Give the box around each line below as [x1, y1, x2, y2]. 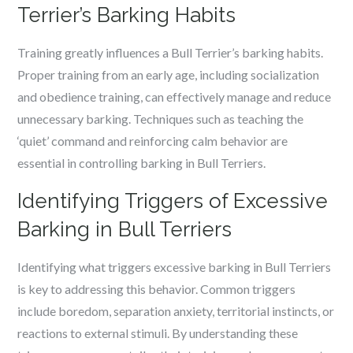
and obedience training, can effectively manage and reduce [17, 89, 332, 104]
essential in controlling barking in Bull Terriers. [17, 155, 266, 170]
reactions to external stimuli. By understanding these [17, 325, 299, 340]
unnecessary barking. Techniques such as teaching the [17, 111, 304, 126]
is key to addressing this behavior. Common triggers [17, 281, 296, 296]
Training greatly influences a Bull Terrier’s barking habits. [17, 45, 324, 60]
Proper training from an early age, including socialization [17, 67, 320, 82]
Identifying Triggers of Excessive [17, 189, 329, 213]
